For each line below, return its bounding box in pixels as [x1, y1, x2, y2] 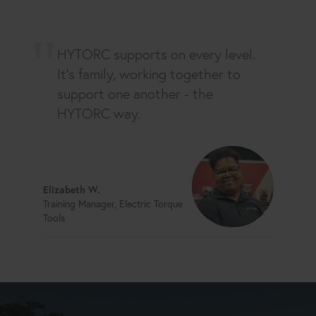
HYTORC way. [56, 104, 140, 122]
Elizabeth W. [42, 183, 100, 196]
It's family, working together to [56, 65, 241, 83]
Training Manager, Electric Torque [42, 197, 183, 210]
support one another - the [56, 85, 213, 102]
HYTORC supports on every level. [56, 45, 255, 63]
